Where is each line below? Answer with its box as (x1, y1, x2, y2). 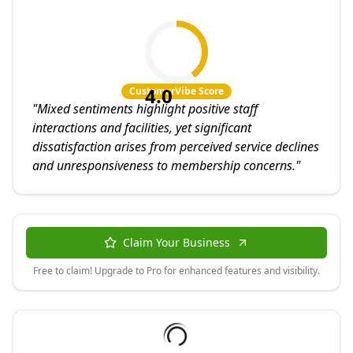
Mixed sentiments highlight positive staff (37, 100, 258, 117)
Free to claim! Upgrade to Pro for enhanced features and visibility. (33, 264, 320, 277)
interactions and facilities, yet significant (32, 119, 251, 136)
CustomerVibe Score (129, 84, 224, 98)
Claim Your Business (123, 235, 230, 250)
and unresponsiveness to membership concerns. (32, 157, 295, 174)
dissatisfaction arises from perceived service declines (32, 138, 319, 155)
